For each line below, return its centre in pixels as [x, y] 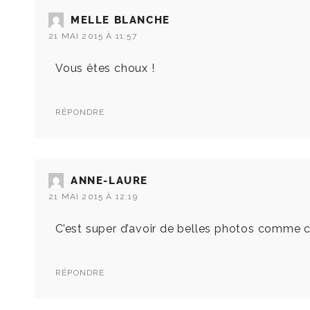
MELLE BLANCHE [120, 20]
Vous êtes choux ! [105, 69]
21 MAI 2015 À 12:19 [93, 197]
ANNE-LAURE [109, 181]
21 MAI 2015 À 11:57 [93, 36]
